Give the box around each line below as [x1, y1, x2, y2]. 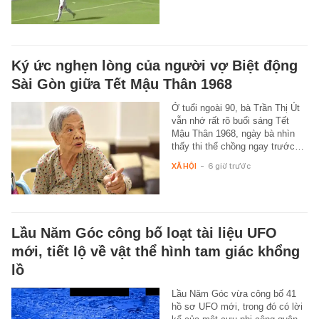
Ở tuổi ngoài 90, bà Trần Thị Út [171, 102, 300, 113]
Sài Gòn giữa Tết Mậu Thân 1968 [11, 75, 232, 92]
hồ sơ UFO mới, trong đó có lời [171, 300, 303, 312]
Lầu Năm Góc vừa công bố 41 [171, 288, 296, 299]
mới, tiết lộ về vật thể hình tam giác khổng [11, 243, 300, 259]
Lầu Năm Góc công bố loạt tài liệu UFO [11, 224, 277, 241]
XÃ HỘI [171, 160, 197, 171]
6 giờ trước [207, 160, 251, 171]
